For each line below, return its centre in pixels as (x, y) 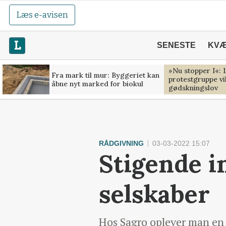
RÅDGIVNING (121, 143)
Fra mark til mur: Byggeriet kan (105, 75)
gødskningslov (193, 88)
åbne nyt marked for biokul (97, 83)
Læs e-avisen (42, 15)
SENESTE (176, 45)
